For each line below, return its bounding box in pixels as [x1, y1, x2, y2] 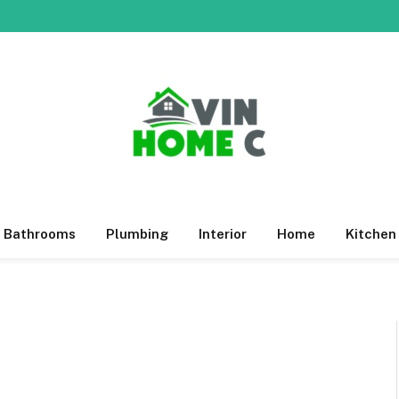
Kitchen [345, 226, 396, 241]
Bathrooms [3, 226, 76, 241]
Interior [198, 226, 247, 241]
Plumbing [105, 226, 168, 241]
